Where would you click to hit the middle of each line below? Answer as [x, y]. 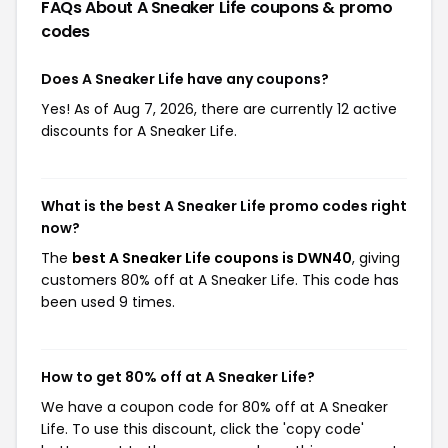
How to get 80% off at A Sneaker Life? [178, 376]
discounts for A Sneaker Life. [139, 130]
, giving [376, 257]
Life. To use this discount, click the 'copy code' [202, 428]
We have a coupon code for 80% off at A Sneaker [214, 406]
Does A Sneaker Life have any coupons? [185, 78]
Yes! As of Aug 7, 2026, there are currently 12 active [219, 108]
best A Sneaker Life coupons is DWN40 [212, 257]
